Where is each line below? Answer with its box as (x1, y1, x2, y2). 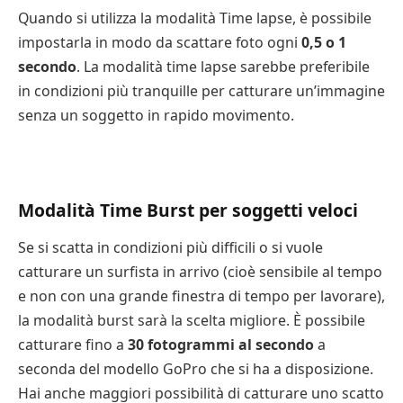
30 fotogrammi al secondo (128, 335, 314, 355)
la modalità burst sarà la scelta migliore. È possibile (18, 310, 365, 331)
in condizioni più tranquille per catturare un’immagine (18, 81, 385, 102)
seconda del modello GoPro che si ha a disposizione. (18, 359, 373, 380)
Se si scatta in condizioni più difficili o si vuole (18, 237, 323, 258)
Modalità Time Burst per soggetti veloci (18, 197, 358, 222)
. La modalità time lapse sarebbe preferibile (76, 57, 370, 77)
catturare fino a (18, 335, 128, 355)
